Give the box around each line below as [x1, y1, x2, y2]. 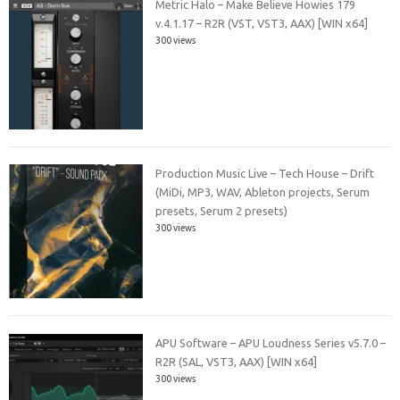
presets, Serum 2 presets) [155, 204, 288, 218]
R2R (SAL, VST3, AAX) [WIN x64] [155, 354, 318, 368]
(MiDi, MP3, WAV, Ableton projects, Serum [155, 186, 371, 199]
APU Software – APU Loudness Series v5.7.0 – [155, 336, 387, 349]
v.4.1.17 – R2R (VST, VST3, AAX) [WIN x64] [155, 16, 369, 29]
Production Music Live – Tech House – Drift [155, 167, 375, 180]
